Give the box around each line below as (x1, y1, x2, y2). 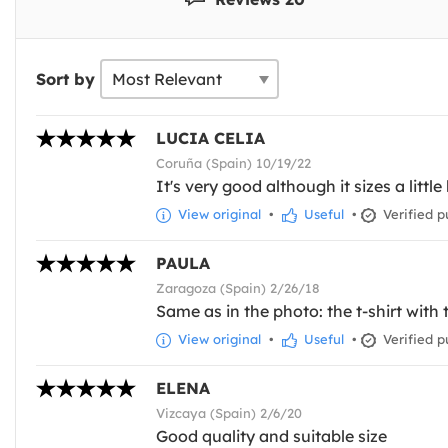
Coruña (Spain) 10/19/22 (156, 155, 311, 172)
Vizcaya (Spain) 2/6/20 (156, 405, 302, 422)
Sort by (36, 69, 95, 90)
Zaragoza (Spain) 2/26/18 (156, 280, 320, 297)
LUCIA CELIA (156, 128, 265, 149)
